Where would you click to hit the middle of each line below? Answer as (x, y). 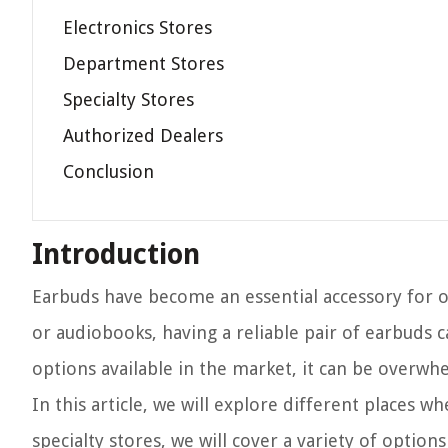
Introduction (116, 254)
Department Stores (143, 63)
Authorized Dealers (143, 135)
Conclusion (108, 171)
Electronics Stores (137, 27)
